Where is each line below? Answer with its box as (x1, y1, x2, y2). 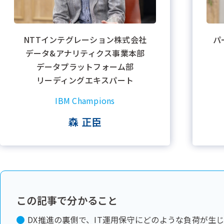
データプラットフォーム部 (36, 60, 134, 72)
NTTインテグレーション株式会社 (23, 33, 146, 45)
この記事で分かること (16, 193, 118, 208)
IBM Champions (55, 94, 115, 106)
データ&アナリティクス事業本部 (25, 46, 145, 59)
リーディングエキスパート (36, 73, 133, 86)
